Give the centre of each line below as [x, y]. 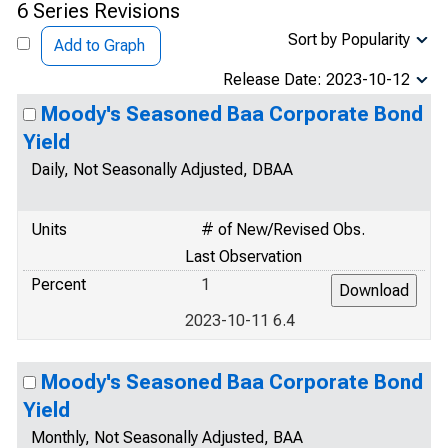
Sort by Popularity [349, 39]
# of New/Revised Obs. [283, 229]
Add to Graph [99, 45]
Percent [58, 284]
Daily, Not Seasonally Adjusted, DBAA [162, 169]
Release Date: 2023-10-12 [316, 79]
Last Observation [243, 256]
